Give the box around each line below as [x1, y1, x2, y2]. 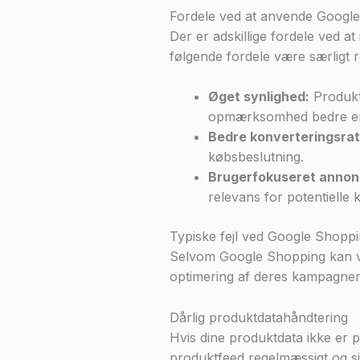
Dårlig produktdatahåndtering [169, 309, 348, 325]
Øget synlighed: [207, 88, 309, 105]
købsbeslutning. [207, 149, 304, 166]
